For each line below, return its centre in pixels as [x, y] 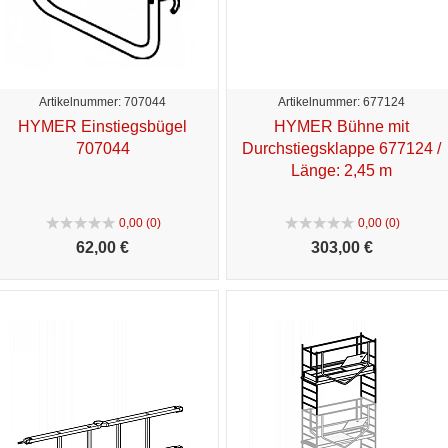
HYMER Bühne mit [341, 126]
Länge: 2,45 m [341, 170]
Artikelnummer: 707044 [102, 101]
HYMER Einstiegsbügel [102, 126]
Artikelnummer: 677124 [341, 101]
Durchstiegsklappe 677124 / [341, 148]
